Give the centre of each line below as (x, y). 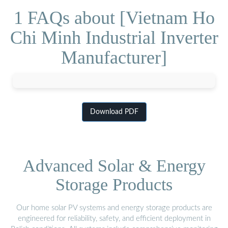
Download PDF (114, 112)
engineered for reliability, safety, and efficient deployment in (114, 218)
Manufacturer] (114, 57)
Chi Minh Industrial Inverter (114, 37)
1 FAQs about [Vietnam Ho (114, 18)
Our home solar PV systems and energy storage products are (114, 208)
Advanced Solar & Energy (114, 165)
